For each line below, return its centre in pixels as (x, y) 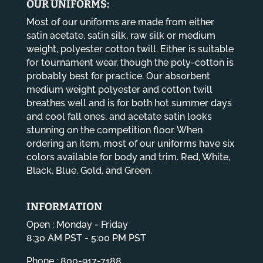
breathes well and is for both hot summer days (129, 103)
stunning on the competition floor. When (114, 130)
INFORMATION (64, 207)
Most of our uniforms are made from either (120, 22)
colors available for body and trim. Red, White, (128, 157)
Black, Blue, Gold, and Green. (89, 171)
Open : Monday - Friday (77, 225)
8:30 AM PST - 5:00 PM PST (86, 238)
